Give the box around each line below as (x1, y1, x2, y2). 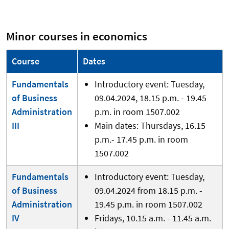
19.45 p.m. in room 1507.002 (94, 198, 202, 210)
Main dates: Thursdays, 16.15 (94, 119, 205, 131)
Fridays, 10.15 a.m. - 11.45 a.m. (94, 212, 211, 224)
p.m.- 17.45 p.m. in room (94, 133, 188, 145)
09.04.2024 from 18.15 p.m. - (94, 184, 202, 196)
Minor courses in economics (6, 29, 147, 43)
